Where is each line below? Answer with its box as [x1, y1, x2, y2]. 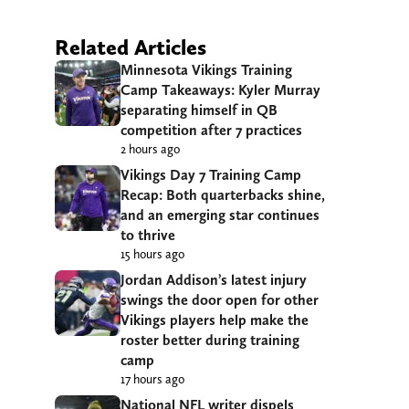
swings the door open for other [121, 290, 319, 309]
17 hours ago [121, 371, 184, 386]
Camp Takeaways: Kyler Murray [121, 80, 320, 99]
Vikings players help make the [121, 310, 309, 329]
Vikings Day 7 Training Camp [121, 165, 301, 184]
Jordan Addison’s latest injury [121, 270, 307, 288]
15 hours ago [121, 246, 184, 261]
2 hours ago [121, 141, 180, 156]
